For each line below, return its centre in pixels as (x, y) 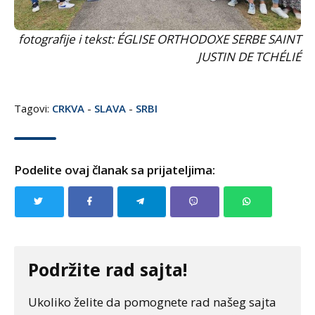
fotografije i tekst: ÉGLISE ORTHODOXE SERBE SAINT (160, 39)
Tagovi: (33, 108)
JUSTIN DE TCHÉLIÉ (249, 57)
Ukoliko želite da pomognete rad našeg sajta (152, 302)
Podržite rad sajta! (108, 269)
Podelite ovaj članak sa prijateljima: (115, 170)
